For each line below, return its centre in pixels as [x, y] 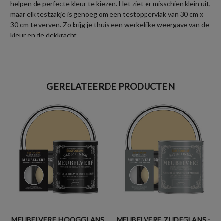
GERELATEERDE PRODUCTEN [110, 86]
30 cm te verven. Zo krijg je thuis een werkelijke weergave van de [110, 24]
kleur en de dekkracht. [44, 35]
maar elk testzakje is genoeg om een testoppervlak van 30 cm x [107, 14]
